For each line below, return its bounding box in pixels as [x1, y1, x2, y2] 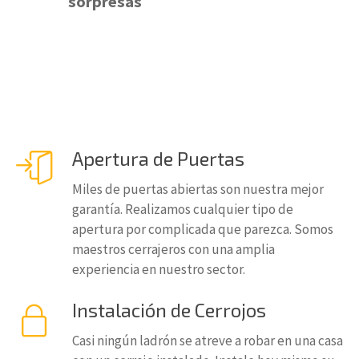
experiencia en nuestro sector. [72, 260, 245, 278]
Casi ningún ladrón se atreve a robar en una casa [72, 332, 343, 349]
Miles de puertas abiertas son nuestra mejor [72, 180, 324, 198]
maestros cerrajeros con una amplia [72, 240, 275, 258]
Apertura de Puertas [72, 147, 244, 170]
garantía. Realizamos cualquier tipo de [72, 200, 293, 218]
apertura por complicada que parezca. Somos [72, 220, 333, 238]
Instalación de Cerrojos [72, 298, 266, 321]
